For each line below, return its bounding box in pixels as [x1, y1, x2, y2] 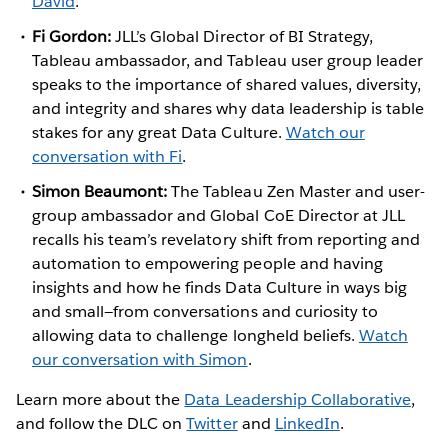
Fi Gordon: [32, 26, 112, 48]
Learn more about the [16, 389, 185, 411]
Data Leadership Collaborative [184, 389, 411, 411]
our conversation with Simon [32, 349, 248, 371]
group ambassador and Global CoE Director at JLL [32, 205, 405, 227]
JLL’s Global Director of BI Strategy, [111, 26, 373, 48]
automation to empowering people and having [32, 253, 383, 275]
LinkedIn [274, 413, 340, 435]
